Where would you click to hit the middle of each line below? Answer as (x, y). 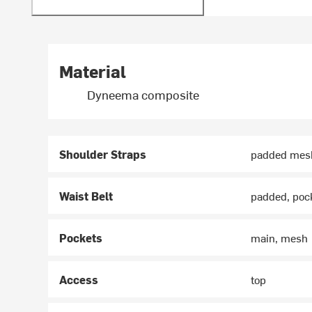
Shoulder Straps (103, 154)
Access (79, 280)
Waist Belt (86, 196)
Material (93, 71)
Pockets (81, 238)
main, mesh (280, 238)
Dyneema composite (143, 95)
